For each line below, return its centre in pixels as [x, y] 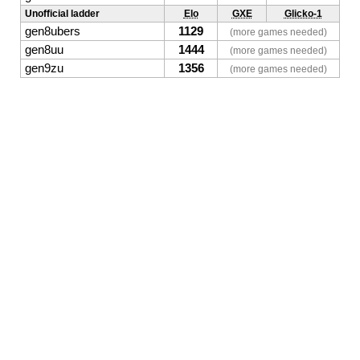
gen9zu [44, 69]
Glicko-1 [303, 14]
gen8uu [44, 50]
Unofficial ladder [62, 14]
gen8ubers [53, 32]
